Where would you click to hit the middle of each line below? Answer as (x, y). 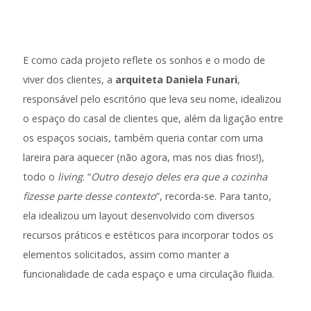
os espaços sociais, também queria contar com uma (143, 138)
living (70, 177)
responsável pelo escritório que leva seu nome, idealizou (152, 99)
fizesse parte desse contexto (90, 196)
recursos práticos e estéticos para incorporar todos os (149, 235)
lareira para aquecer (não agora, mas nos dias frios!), (144, 158)
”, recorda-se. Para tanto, (214, 196)
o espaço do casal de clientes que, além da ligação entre (153, 119)
